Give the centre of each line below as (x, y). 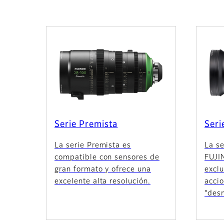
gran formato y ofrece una (103, 169)
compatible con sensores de (107, 157)
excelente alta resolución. (102, 181)
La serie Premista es (93, 145)
